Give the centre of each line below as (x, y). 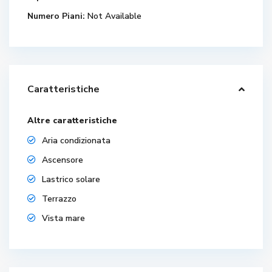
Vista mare (64, 219)
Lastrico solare (71, 180)
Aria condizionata (76, 141)
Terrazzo (59, 199)
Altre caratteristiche (73, 121)
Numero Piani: (56, 16)
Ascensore (63, 160)
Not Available (114, 16)
